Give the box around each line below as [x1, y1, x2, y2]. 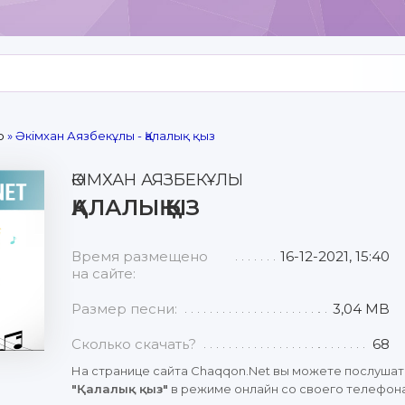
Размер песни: [71, 300, 177, 317]
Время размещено [71, 248, 208, 265]
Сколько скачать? [71, 335, 196, 353]
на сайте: [71, 265, 136, 282]
